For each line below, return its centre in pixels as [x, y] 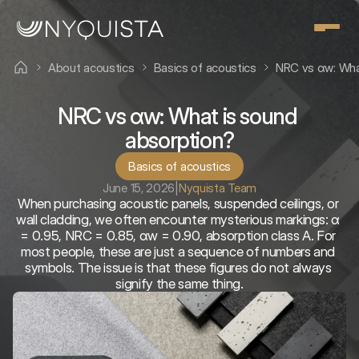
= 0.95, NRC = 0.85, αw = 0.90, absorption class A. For [178, 236]
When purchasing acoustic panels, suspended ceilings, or [178, 204]
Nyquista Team [217, 188]
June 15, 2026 [139, 188]
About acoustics [91, 67]
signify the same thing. [179, 284]
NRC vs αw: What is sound [177, 116]
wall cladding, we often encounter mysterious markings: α [178, 220]
